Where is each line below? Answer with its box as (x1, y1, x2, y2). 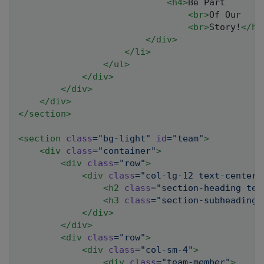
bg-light (103, 133, 146, 144)
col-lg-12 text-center (146, 170, 257, 181)
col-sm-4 (146, 244, 188, 255)
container (103, 145, 151, 156)
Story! (209, 21, 241, 32)
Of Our (209, 9, 241, 20)
